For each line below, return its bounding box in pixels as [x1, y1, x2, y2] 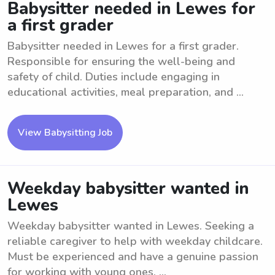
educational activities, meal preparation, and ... [7, 85, 244, 99]
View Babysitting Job [18, 126, 112, 139]
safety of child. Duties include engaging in [7, 69, 220, 84]
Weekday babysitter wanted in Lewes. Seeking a [7, 219, 254, 233]
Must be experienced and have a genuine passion [7, 249, 258, 264]
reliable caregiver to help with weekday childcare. [7, 234, 263, 249]
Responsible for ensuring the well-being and [7, 54, 235, 69]
